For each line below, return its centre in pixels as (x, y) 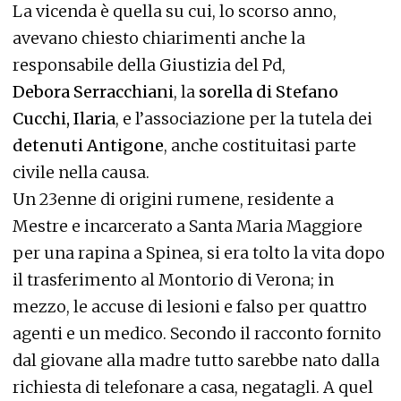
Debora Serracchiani (93, 92)
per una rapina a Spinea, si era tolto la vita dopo (199, 253)
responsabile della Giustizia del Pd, (149, 65)
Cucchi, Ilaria (64, 119)
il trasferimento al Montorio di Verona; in (173, 280)
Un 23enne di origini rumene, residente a (173, 199)
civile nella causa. (81, 172)
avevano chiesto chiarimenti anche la (159, 38)
